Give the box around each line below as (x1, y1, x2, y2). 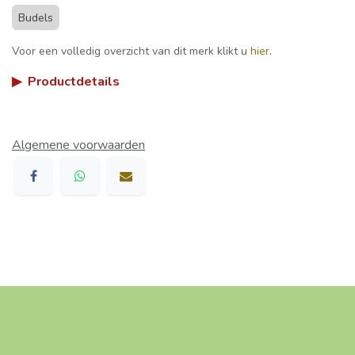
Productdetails (28, 72, 120, 90)
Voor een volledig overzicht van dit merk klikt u (12, 43, 250, 59)
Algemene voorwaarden (12, 136, 145, 154)
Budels (18, 10, 53, 25)
